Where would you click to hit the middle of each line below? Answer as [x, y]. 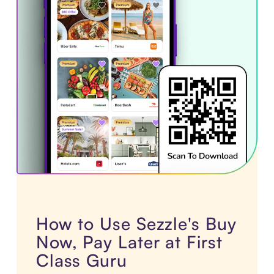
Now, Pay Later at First [129, 242]
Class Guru [81, 261]
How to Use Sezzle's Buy [136, 224]
